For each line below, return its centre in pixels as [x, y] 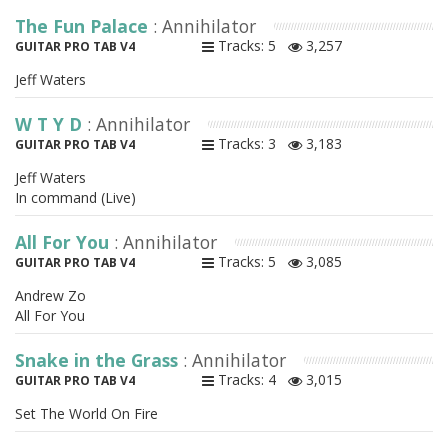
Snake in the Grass [99, 360]
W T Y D [51, 124]
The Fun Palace [84, 26]
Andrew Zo [50, 296]
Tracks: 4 [250, 380]
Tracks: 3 [250, 144]
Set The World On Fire [86, 414]
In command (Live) [75, 198]
